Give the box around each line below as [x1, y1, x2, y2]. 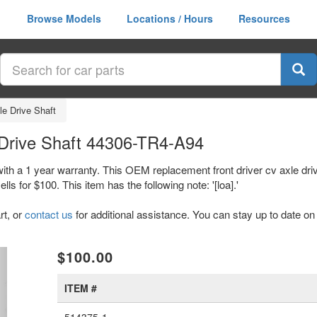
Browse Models [27, 11, 101, 25]
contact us [25, 207, 73, 221]
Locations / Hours [127, 11, 213, 25]
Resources [238, 11, 290, 25]
